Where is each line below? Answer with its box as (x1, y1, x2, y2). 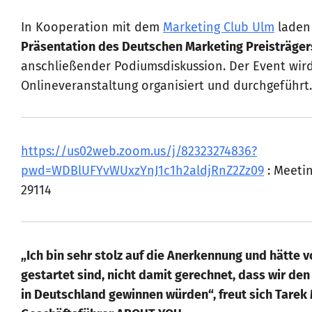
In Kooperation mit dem (21, 22, 163, 35)
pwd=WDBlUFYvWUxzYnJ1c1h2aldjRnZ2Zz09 (21, 165, 264, 178)
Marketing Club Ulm (163, 22, 274, 35)
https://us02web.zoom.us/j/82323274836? (21, 146, 257, 159)
